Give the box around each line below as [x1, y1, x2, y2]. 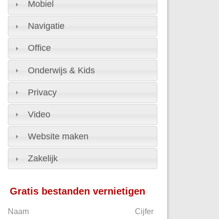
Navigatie [28, 21, 65, 31]
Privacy [28, 87, 57, 97]
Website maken [28, 131, 89, 141]
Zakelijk [28, 153, 58, 164]
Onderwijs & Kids [28, 65, 95, 75]
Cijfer [135, 207, 154, 216]
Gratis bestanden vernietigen [10, 185, 146, 197]
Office [28, 43, 51, 53]
